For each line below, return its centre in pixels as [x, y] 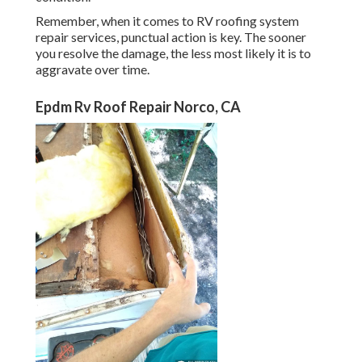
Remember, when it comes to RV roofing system [167, 21]
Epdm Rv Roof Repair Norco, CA [138, 107]
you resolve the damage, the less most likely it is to [173, 53]
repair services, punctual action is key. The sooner [171, 37]
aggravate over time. [93, 69]
